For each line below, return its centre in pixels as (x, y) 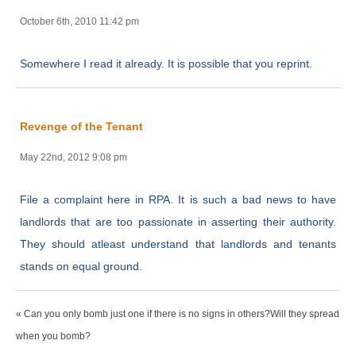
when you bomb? (53, 336)
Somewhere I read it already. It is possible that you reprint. (166, 63)
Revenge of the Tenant (81, 126)
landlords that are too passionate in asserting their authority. (178, 221)
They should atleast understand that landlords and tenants (178, 244)
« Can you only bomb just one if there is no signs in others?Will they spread (178, 313)
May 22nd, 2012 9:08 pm (74, 157)
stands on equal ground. (81, 266)
